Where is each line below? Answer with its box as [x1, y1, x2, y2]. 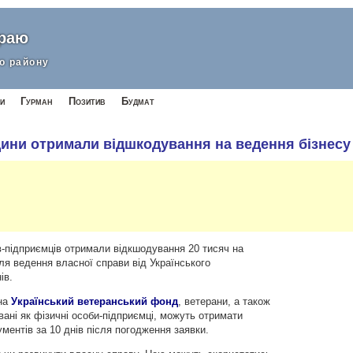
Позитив [69, 95, 106, 107]
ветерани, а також [181, 295, 271, 308]
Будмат [121, 95, 154, 107]
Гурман [20, 95, 53, 107]
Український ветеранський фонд [11, 295, 179, 308]
